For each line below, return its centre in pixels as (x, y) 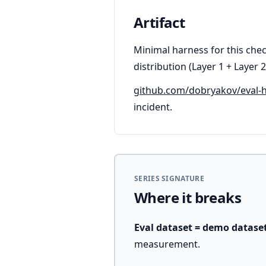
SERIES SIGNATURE (169, 178)
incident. (153, 107)
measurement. (167, 244)
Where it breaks (188, 197)
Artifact (159, 22)
